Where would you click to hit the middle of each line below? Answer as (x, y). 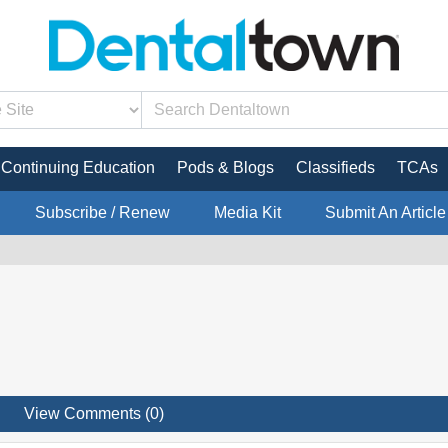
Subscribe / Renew (102, 212)
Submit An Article (385, 212)
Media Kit (247, 212)
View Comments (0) (94, 413)
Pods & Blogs (225, 167)
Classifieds (335, 167)
